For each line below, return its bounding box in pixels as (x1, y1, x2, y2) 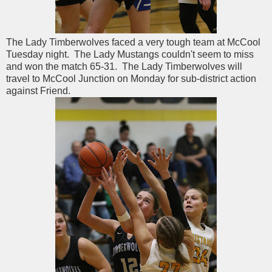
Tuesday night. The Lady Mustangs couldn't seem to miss (6, 49, 254, 60)
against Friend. (6, 86, 70, 97)
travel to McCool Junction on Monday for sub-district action (6, 73, 256, 84)
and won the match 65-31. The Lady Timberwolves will (6, 61, 242, 72)
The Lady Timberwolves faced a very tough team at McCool (6, 37, 260, 48)
